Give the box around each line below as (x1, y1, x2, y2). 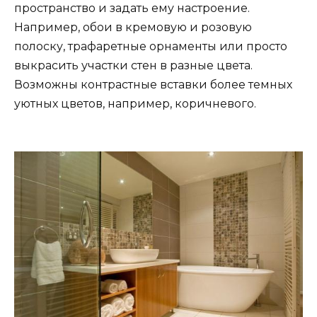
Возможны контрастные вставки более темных (14, 78, 292, 92)
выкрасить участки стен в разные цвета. (14, 59, 253, 73)
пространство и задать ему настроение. (14, 1, 250, 16)
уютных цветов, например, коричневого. (14, 97, 256, 111)
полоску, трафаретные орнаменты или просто (14, 40, 287, 54)
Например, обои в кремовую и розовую (14, 21, 252, 35)
